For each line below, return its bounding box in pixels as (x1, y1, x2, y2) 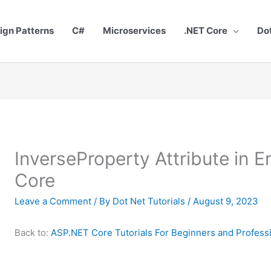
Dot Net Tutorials (113, 195, 188, 207)
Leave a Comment (15, 195, 92, 207)
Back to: (15, 226, 51, 238)
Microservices (103, 25, 166, 37)
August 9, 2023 (193, 195, 259, 207)
